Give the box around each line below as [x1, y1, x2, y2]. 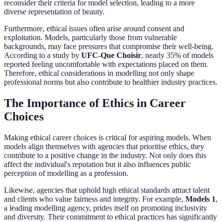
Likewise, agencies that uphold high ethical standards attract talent [4, 186, 210, 195]
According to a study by [4, 51, 81, 60]
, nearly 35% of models [141, 51, 214, 60]
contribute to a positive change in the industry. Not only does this [4, 151, 206, 160]
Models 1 [185, 195, 216, 204]
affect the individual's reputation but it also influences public [4, 160, 191, 169]
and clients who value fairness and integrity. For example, [4, 195, 185, 204]
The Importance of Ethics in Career [4, 97, 186, 110]
